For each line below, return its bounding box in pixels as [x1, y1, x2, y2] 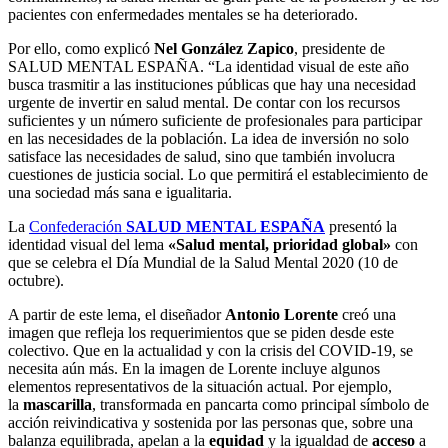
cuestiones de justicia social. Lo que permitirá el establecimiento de [8, 165, 428, 183]
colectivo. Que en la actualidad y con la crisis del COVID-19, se [8, 341, 413, 359]
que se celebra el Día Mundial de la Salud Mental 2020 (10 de [8, 253, 398, 271]
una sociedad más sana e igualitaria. [8, 183, 232, 201]
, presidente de [294, 39, 385, 57]
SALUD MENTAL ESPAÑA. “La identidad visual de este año [8, 57, 409, 75]
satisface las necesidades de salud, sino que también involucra [8, 147, 395, 165]
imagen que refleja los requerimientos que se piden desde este [8, 323, 394, 341]
